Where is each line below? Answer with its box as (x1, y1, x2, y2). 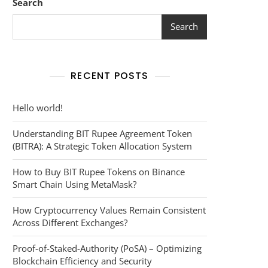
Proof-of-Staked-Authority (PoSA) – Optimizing (13, 242, 202, 254)
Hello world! (13, 101, 63, 114)
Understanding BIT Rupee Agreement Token (13, 127, 192, 139)
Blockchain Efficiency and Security (13, 254, 152, 267)
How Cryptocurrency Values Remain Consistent (13, 203, 206, 216)
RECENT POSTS (71, 68, 149, 83)
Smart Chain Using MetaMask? (13, 178, 136, 190)
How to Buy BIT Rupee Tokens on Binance (13, 165, 185, 178)
